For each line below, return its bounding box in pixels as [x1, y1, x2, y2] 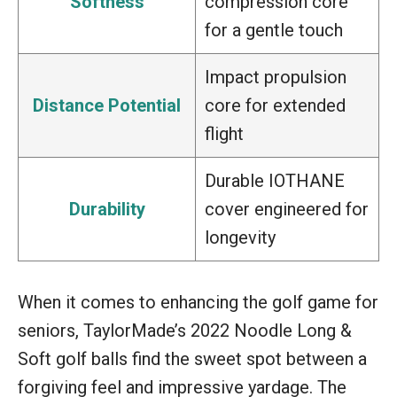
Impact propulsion [205, 66, 346, 89]
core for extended [205, 95, 346, 117]
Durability [68, 198, 145, 221]
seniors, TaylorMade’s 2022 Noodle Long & [18, 320, 352, 342]
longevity [205, 227, 276, 249]
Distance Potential [33, 95, 181, 117]
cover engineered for [205, 198, 369, 221]
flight [205, 123, 244, 145]
